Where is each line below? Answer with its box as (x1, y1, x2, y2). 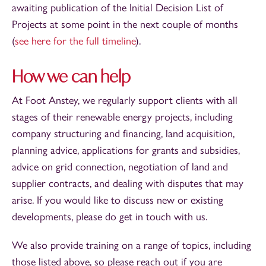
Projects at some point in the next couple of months (12, 18, 238, 31)
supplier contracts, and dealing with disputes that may (12, 177, 243, 190)
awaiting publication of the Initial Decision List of (12, 1, 223, 14)
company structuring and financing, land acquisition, (12, 127, 235, 140)
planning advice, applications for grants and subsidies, (12, 144, 240, 157)
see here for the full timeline (15, 34, 135, 47)
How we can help (12, 65, 131, 87)
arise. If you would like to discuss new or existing (12, 194, 223, 207)
